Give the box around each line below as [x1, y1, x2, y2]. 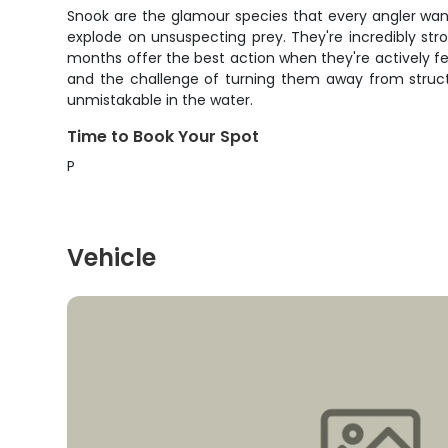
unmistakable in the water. [67, 90, 254, 110]
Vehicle [67, 241, 157, 274]
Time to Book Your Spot [67, 125, 260, 148]
